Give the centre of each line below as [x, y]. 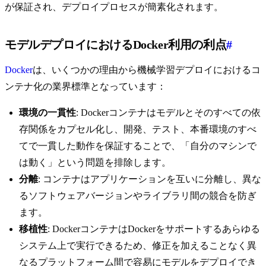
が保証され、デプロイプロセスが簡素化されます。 [114, 7]
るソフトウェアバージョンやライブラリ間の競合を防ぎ [138, 196]
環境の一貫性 [47, 113]
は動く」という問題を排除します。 [95, 163]
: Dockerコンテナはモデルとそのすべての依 [168, 113]
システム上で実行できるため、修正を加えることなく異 [138, 246]
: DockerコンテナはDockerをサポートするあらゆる [154, 229]
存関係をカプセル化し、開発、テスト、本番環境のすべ [138, 129]
